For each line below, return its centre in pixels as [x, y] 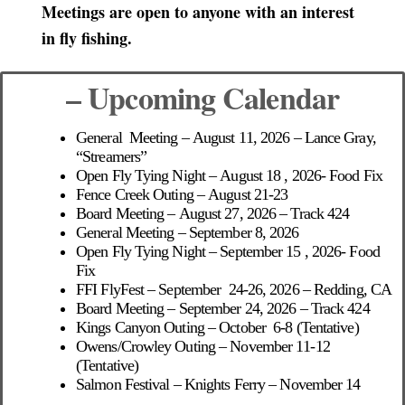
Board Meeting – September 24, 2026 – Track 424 [223, 308]
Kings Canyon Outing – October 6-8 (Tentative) [217, 327]
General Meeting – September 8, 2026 [188, 232]
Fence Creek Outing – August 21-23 [182, 194]
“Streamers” [112, 156]
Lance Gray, [340, 137]
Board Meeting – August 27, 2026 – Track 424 [213, 213]
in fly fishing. [89, 38]
